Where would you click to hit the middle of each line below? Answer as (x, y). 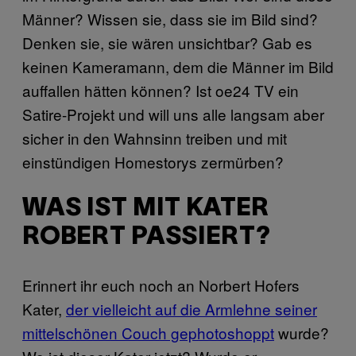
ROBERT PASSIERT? (146, 238)
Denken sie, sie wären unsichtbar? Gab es (167, 42)
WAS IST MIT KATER (145, 209)
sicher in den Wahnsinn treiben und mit (155, 137)
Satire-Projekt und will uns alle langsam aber (173, 114)
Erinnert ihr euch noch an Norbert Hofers (161, 284)
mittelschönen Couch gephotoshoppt (148, 332)
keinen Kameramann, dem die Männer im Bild (178, 66)
